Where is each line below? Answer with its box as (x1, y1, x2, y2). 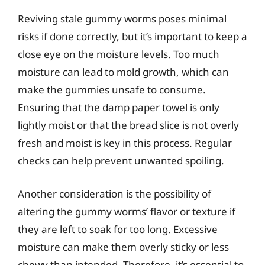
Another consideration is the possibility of (18, 186, 211, 201)
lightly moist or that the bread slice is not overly (18, 118, 239, 132)
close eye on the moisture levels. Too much (18, 47, 219, 61)
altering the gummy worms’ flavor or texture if (18, 204, 235, 218)
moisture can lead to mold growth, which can (18, 65, 229, 79)
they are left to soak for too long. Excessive (18, 222, 218, 236)
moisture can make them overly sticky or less (18, 240, 229, 254)
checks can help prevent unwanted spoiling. (18, 154, 224, 167)
